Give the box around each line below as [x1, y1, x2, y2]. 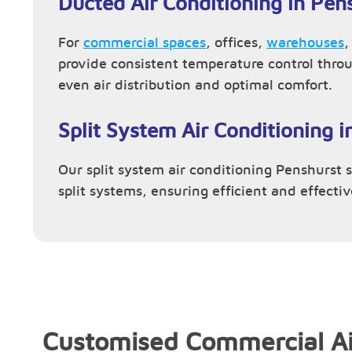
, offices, [206, 36, 266, 50]
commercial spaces [83, 36, 206, 50]
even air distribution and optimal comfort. [58, 79, 332, 93]
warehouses [266, 36, 344, 50]
